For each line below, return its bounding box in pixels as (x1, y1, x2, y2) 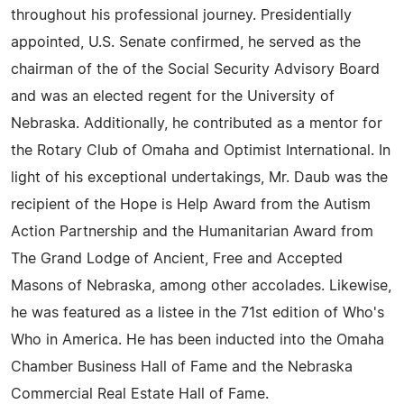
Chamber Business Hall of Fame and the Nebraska (11, 360, 353, 374)
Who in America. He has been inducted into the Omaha (11, 333, 384, 347)
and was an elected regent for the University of (11, 89, 335, 104)
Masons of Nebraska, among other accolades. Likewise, (11, 279, 391, 293)
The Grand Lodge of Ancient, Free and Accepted (11, 252, 343, 266)
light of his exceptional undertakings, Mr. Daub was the (11, 170, 388, 185)
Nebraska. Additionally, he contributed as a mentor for (11, 116, 382, 131)
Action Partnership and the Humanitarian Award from (11, 225, 373, 239)
